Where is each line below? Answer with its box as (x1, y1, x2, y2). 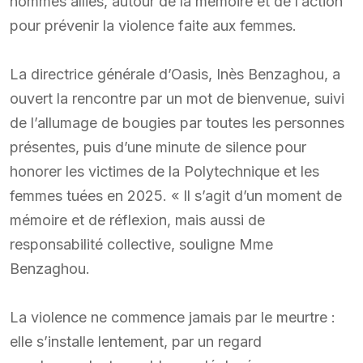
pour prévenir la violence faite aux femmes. (10, 16, 297, 34)
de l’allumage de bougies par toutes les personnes (10, 113, 344, 131)
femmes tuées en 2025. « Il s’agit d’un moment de (10, 186, 342, 204)
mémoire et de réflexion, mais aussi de (10, 211, 265, 228)
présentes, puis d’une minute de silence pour (10, 138, 306, 156)
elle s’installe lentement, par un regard (10, 332, 262, 350)
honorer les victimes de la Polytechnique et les (10, 162, 319, 180)
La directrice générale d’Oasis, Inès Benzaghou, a (10, 65, 340, 83)
